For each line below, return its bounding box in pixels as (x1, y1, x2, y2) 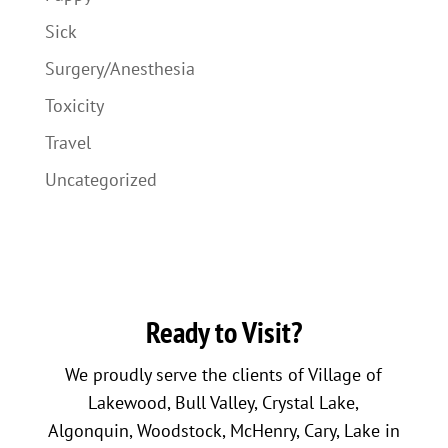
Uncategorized (44, 168, 157, 191)
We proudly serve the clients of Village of (65, 363, 383, 386)
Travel (44, 131, 91, 154)
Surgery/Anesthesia (44, 57, 195, 80)
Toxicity (44, 94, 104, 117)
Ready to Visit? (145, 312, 302, 351)
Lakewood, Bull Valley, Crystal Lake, (88, 391, 360, 414)
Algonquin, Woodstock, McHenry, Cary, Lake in (47, 419, 400, 442)
